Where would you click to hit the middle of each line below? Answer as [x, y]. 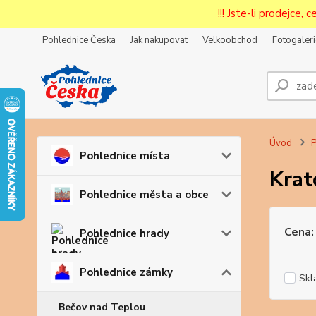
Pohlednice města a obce [144, 195]
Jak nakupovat [159, 40]
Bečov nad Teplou [102, 307]
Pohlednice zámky [126, 272]
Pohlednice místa [125, 156]
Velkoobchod [230, 40]
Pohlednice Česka [79, 40]
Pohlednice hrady [124, 233]
